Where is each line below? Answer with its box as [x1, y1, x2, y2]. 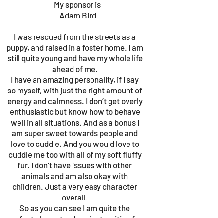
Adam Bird [59, 10, 96, 20]
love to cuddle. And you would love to [10, 139, 139, 148]
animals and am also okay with [21, 171, 128, 181]
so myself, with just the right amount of [7, 85, 142, 95]
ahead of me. [52, 64, 98, 73]
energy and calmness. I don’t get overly [7, 96, 143, 106]
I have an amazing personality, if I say [11, 74, 139, 84]
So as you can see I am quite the [19, 203, 130, 213]
